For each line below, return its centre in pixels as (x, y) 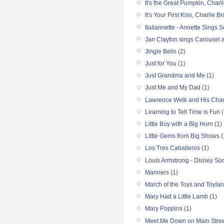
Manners (157, 172)
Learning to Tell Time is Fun (182, 112)
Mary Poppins (164, 209)
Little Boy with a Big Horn (179, 124)
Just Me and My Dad (173, 88)
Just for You (161, 64)
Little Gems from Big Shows (182, 136)
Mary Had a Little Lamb (176, 197)
